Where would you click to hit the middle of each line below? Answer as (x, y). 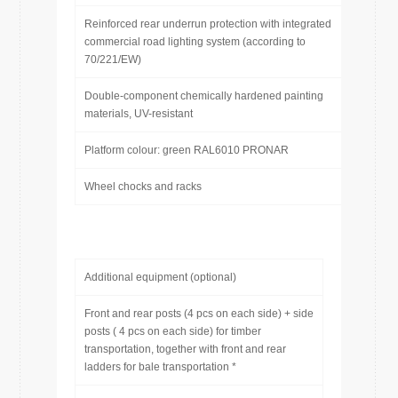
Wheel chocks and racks (143, 187)
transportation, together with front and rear (185, 349)
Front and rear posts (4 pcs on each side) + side (199, 314)
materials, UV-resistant (139, 114)
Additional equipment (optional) (160, 277)
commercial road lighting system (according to (195, 42)
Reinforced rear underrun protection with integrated (208, 24)
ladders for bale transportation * (160, 367)
